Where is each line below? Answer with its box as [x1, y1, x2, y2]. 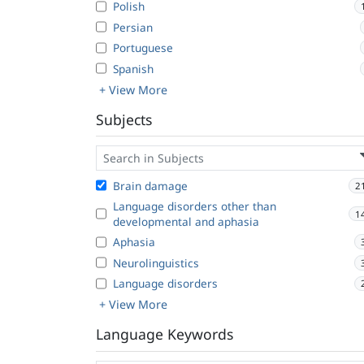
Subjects [96, 110, 152, 130]
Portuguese [113, 40, 173, 56]
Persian [113, 19, 153, 35]
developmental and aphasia [113, 214, 259, 230]
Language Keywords [96, 324, 233, 344]
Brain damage [113, 177, 188, 193]
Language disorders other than [113, 198, 276, 214]
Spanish [113, 60, 154, 76]
